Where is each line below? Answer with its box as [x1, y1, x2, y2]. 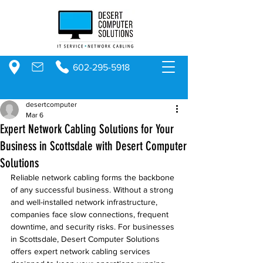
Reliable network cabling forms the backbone [11, 173, 177, 182]
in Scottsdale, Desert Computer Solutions [11, 234, 162, 244]
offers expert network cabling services [11, 247, 153, 256]
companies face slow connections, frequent [11, 210, 171, 219]
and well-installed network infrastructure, [11, 197, 160, 207]
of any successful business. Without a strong [11, 185, 176, 194]
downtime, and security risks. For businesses [11, 222, 177, 231]
